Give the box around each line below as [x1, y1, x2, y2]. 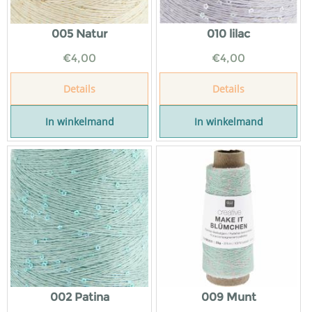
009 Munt [201, 290, 256, 304]
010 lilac [207, 27, 250, 40]
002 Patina [49, 290, 109, 304]
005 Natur [52, 27, 107, 40]
